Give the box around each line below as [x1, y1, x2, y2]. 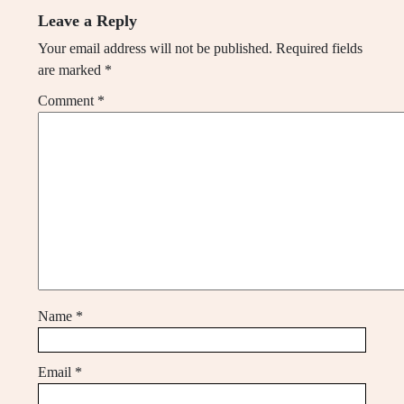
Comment [38, 92, 97, 108]
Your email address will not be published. [38, 40, 272, 56]
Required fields [276, 40, 363, 56]
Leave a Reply [38, 11, 137, 30]
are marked [38, 61, 105, 78]
